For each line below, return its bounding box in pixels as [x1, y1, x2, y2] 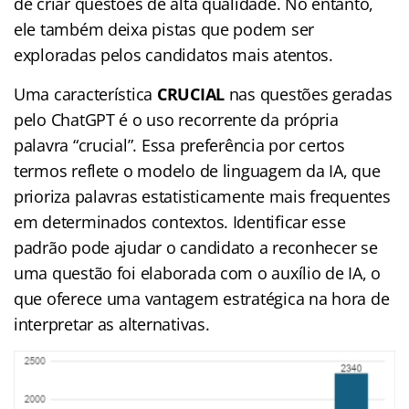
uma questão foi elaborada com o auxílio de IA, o [14, 261, 382, 284]
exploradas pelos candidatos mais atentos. [14, 43, 333, 66]
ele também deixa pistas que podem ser [14, 17, 315, 40]
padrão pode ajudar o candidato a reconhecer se [14, 236, 378, 258]
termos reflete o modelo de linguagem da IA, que [14, 159, 381, 182]
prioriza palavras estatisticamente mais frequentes [14, 184, 391, 207]
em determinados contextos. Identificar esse [14, 210, 346, 233]
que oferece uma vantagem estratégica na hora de [14, 287, 390, 309]
